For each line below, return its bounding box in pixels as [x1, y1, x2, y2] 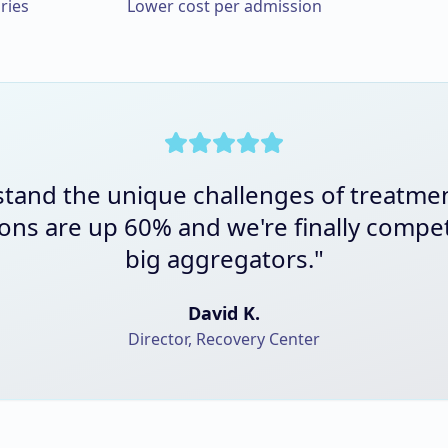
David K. [188, 301, 260, 325]
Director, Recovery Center [128, 328, 320, 350]
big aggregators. [124, 242, 314, 275]
